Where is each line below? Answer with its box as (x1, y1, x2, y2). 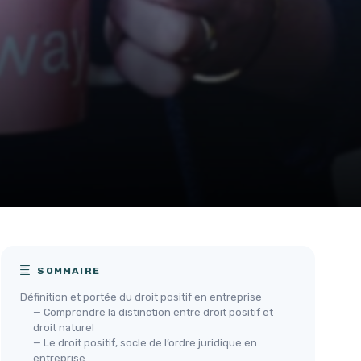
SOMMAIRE (34, 265, 101, 276)
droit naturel (33, 322, 94, 334)
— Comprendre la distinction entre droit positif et (33, 306, 273, 318)
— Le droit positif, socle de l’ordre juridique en (33, 337, 257, 349)
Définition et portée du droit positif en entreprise (20, 291, 262, 303)
